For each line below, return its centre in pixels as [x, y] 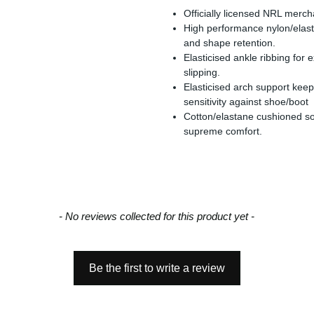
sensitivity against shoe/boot [246, 101]
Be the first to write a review [157, 268]
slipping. [202, 72]
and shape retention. [230, 42]
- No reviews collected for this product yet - [157, 216]
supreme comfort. [223, 131]
